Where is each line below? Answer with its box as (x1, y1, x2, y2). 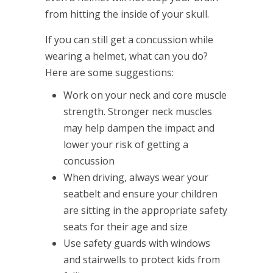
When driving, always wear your (63, 171, 208, 185)
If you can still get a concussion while (45, 33, 213, 47)
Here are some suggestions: (45, 66, 174, 80)
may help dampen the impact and (63, 121, 214, 135)
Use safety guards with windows (63, 236, 210, 250)
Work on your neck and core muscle (63, 88, 227, 102)
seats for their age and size (63, 220, 188, 234)
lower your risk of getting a (63, 138, 188, 152)
